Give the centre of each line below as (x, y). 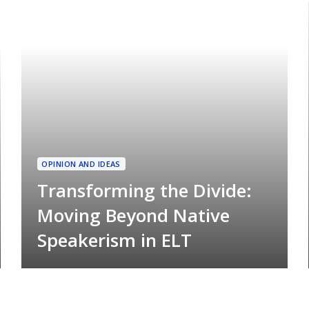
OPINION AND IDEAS (81, 163)
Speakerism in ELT (114, 240)
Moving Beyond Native (133, 215)
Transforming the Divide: (144, 190)
